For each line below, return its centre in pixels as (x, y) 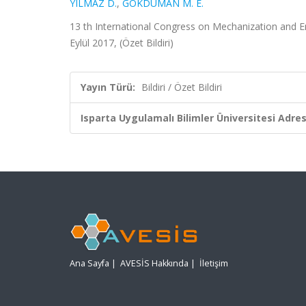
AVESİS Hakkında (154, 264)
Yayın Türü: (108, 87)
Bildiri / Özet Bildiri (182, 87)
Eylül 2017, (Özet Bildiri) (122, 43)
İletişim (214, 264)
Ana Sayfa (89, 264)
